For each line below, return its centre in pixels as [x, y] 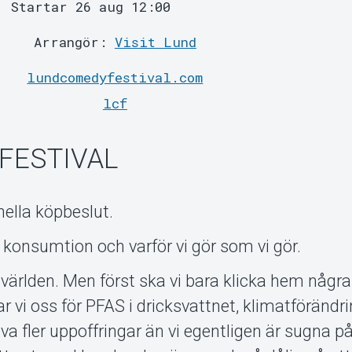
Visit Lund [155, 42]
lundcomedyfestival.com [115, 78]
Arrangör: [74, 42]
